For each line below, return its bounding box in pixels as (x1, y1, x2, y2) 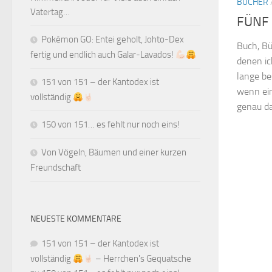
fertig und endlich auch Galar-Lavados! (30, 49, 175, 60)
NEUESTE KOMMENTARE (30, 214, 121, 224)
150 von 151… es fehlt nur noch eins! (41, 119, 180, 130)
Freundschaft (30, 162, 81, 173)
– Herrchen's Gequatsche (93, 253, 192, 264)
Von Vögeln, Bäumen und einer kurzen (41, 147, 186, 158)
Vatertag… (30, 7, 70, 18)
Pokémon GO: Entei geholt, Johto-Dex (41, 34, 184, 45)
